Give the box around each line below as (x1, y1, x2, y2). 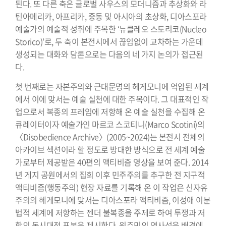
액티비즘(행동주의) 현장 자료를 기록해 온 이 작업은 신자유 (15, 181, 208, 193)
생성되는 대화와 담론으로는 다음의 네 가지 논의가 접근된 (15, 47, 203, 60)
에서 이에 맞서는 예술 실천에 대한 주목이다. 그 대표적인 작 (15, 92, 208, 105)
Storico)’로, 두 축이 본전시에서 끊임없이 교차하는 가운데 (15, 35, 203, 47)
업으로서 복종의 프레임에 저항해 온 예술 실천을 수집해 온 (15, 105, 205, 118)
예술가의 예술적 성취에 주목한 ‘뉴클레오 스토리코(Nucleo (15, 22, 206, 35)
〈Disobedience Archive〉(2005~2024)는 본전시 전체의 (15, 130, 204, 143)
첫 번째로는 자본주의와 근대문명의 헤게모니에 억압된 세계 (15, 80, 209, 92)
